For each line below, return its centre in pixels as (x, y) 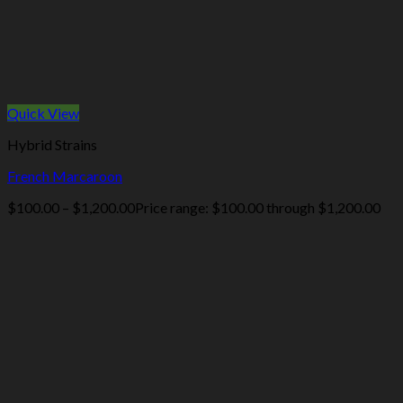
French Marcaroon (65, 176)
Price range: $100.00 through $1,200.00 (258, 208)
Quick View (43, 113)
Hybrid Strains (52, 145)
